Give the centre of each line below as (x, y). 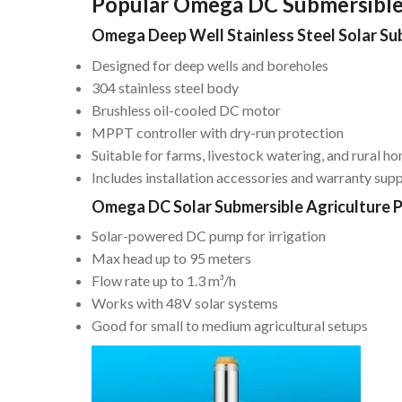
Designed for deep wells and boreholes (210, 65)
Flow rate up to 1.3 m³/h (164, 281)
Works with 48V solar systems (185, 303)
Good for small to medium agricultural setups (230, 326)
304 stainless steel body (165, 87)
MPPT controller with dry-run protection (218, 132)
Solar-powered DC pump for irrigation (209, 236)
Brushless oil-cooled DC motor (186, 109)
